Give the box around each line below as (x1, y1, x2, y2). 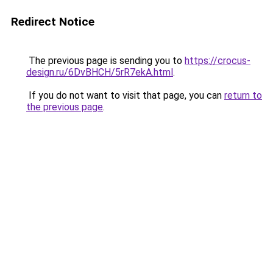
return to (224, 90, 262, 101)
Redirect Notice (11, 15, 94, 29)
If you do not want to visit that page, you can (26, 90, 224, 101)
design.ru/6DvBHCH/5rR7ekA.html (26, 66, 173, 78)
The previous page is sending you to (26, 55, 185, 66)
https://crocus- (185, 55, 250, 66)
